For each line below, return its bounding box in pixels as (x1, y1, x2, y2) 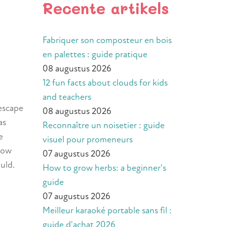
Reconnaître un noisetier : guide (42, 120, 165, 131)
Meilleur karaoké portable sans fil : (42, 205, 172, 216)
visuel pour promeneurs (42, 134, 133, 145)
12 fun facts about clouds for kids (42, 77, 168, 89)
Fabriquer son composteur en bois (42, 34, 172, 46)
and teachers (42, 91, 91, 103)
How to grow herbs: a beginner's (42, 162, 166, 174)
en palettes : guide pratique (42, 49, 147, 60)
